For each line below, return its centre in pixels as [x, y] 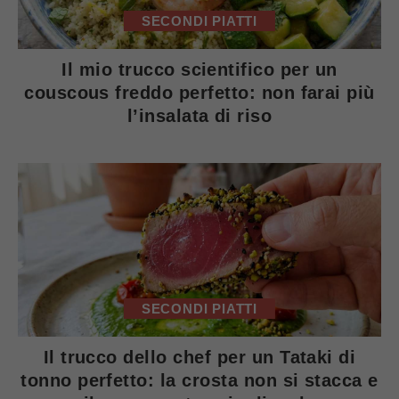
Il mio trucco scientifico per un [199, 69]
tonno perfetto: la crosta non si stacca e [199, 380]
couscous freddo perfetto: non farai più [199, 93]
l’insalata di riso [199, 116]
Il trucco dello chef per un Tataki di [199, 357]
